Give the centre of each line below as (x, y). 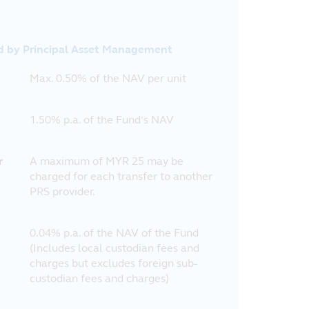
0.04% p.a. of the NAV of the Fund (114, 233)
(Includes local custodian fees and (114, 248)
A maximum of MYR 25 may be (107, 161)
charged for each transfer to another (121, 176)
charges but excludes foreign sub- (113, 263)
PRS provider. (62, 191)
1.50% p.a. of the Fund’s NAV (102, 120)
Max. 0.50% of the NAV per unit (108, 78)
